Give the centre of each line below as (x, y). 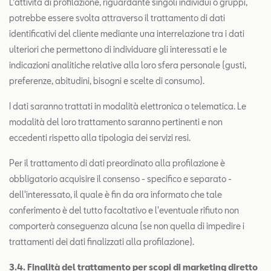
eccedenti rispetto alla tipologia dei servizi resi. (100, 138)
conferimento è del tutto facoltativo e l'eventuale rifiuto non (124, 210)
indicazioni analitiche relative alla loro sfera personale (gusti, (128, 65)
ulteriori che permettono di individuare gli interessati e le (118, 49)
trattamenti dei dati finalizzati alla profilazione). (102, 242)
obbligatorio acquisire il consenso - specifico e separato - (120, 179)
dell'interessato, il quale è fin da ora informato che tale (116, 194)
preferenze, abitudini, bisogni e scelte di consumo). (107, 81)
